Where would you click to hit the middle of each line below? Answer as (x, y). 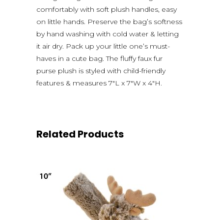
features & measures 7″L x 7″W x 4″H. (99, 83)
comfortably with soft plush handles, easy (107, 9)
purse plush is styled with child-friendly (101, 70)
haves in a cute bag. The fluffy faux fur (99, 58)
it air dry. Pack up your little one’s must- (103, 46)
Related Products (80, 134)
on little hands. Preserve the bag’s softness (109, 21)
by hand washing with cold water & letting (108, 34)
